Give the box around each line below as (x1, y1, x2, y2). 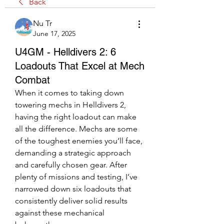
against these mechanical (15, 208, 104, 217)
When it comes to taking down (15, 88, 124, 97)
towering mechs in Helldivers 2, (15, 100, 126, 109)
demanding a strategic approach (15, 148, 131, 157)
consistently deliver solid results (15, 196, 127, 205)
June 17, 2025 (33, 29, 75, 38)
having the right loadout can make (15, 112, 136, 121)
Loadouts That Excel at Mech (15, 60, 144, 72)
